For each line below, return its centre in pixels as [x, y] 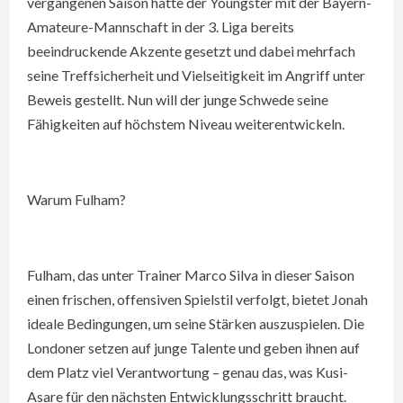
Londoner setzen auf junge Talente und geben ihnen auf [193, 348]
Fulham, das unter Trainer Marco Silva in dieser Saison [191, 275]
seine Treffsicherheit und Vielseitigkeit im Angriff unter [196, 75]
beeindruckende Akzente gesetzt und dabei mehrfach [191, 51]
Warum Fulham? [76, 199]
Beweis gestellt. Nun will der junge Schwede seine [178, 99]
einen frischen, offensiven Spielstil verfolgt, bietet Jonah [197, 299]
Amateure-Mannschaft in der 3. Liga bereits [161, 27]
